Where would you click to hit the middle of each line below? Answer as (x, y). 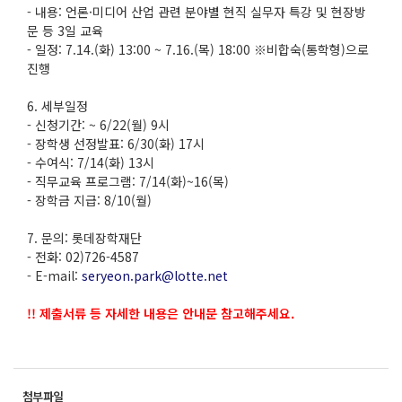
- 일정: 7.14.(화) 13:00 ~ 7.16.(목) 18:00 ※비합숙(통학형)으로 (198, 49)
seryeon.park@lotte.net (155, 275)
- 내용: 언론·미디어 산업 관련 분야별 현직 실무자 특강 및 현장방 (197, 12)
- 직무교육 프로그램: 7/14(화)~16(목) (128, 181)
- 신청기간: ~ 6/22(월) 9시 (98, 125)
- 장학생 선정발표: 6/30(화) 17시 (116, 144)
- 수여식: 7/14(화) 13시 (91, 162)
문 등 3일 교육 (65, 31)
